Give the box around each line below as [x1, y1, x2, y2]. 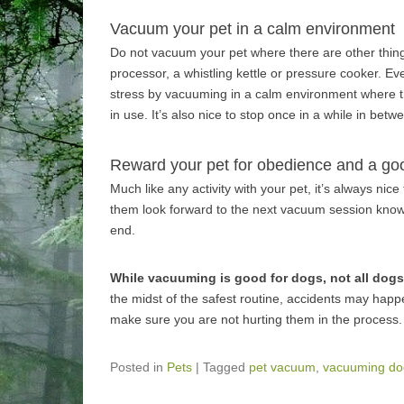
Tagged [203, 360, 249, 374]
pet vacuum [249, 360, 316, 374]
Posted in [110, 360, 167, 374]
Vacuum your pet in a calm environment [110, 20, 395, 38]
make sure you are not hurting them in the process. [110, 312, 402, 326]
